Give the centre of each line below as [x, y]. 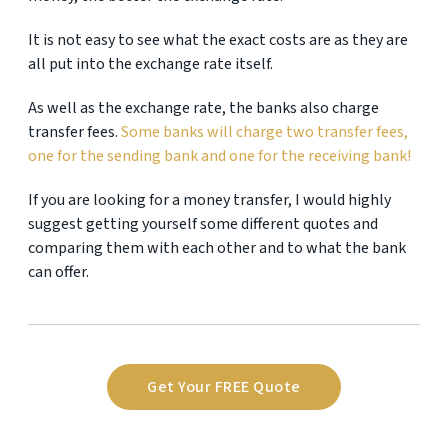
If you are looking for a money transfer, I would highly [209, 200]
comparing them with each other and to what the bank [217, 248]
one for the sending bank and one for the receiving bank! [219, 156]
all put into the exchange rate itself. [150, 64]
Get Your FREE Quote [224, 387]
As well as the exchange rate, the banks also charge [203, 108]
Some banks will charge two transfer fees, [264, 132]
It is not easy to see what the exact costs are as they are [218, 40]
